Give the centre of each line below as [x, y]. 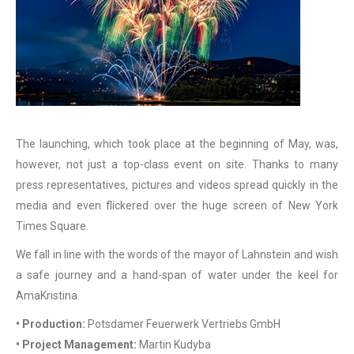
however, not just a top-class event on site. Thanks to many [177, 164]
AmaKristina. [48, 296]
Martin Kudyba [174, 345]
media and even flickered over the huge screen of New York [177, 205]
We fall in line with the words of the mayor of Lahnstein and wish [177, 254]
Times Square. [52, 226]
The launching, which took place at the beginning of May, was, [177, 144]
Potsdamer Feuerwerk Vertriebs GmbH [183, 324]
